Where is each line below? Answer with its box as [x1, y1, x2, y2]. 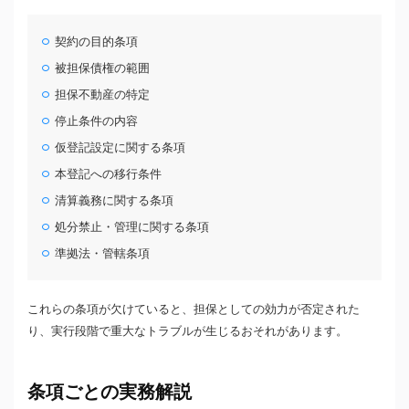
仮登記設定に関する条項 [55, 141, 186, 155]
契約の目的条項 [55, 35, 139, 49]
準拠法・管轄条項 [55, 246, 151, 261]
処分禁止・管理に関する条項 [55, 220, 210, 235]
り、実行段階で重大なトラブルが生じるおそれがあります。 [27, 324, 348, 338]
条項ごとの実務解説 [27, 381, 192, 403]
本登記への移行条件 [55, 167, 163, 182]
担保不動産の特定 [55, 88, 151, 102]
